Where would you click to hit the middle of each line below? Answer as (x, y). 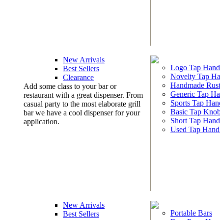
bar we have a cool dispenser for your (82, 113)
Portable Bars (191, 213)
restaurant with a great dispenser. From (83, 95)
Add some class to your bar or (70, 86)
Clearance (78, 77)
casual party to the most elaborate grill (82, 104)
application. (41, 122)
